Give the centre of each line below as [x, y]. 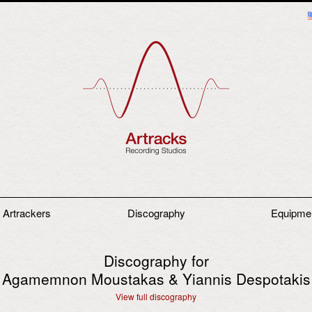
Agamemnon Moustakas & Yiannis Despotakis [156, 278]
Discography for [156, 260]
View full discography [156, 296]
